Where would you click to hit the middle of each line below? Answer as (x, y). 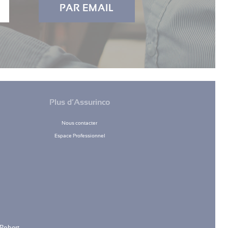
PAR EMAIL (87, 8)
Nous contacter (79, 123)
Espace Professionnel (79, 136)
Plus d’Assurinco (79, 103)
